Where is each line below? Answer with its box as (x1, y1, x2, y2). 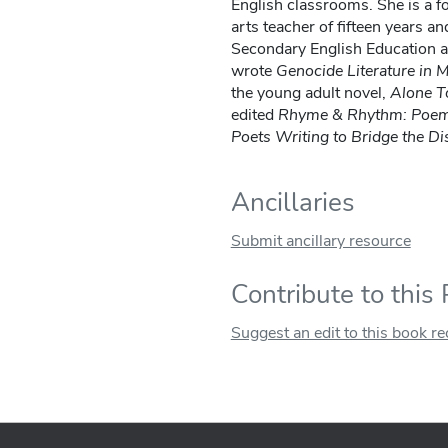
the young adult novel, (230, 82, 390, 105)
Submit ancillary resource (230, 230, 411, 253)
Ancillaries (230, 185, 355, 221)
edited (230, 104, 278, 127)
